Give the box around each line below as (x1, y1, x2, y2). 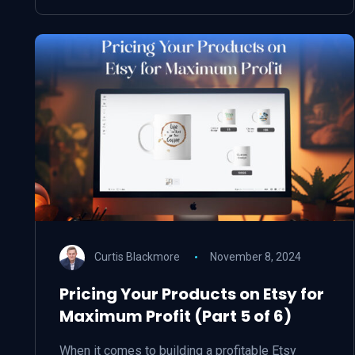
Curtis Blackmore (94, 250, 180, 263)
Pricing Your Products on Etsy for (59, 283, 324, 305)
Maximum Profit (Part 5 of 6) (59, 305, 292, 327)
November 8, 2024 (209, 250, 301, 263)
